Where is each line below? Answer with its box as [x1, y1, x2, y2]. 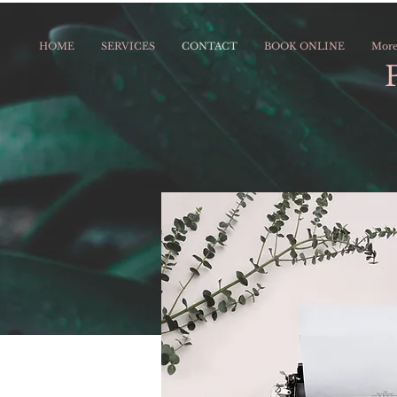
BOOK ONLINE [264, 40, 345, 52]
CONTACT [182, 40, 237, 52]
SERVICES [101, 40, 155, 52]
